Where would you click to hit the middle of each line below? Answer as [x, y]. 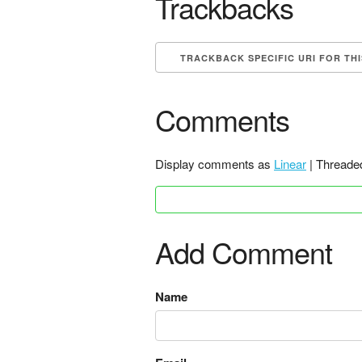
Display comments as [215, 164]
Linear [290, 164]
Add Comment [244, 252]
